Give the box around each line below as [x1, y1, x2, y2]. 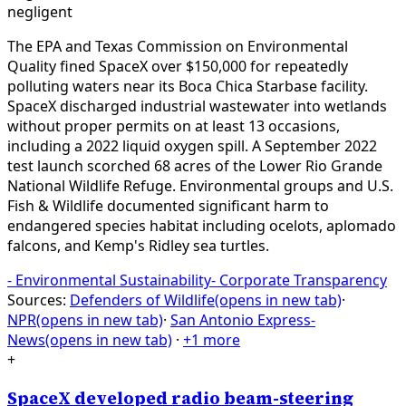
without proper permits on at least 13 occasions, [7, 116, 340, 136]
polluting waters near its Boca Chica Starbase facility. [7, 76, 368, 96]
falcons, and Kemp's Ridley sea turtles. [7, 236, 269, 256]
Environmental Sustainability [15, 270, 211, 290]
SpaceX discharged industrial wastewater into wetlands [7, 96, 387, 116]
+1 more [183, 330, 240, 350]
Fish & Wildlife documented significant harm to [7, 196, 329, 216]
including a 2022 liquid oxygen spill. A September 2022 [7, 136, 377, 156]
